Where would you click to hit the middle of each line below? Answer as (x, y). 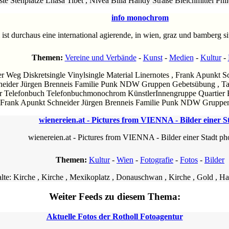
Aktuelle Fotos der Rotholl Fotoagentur (114, 217)
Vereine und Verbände (100, 57)
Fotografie (157, 159)
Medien (181, 57)
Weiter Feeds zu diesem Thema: (114, 197)
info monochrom (140, 17)
